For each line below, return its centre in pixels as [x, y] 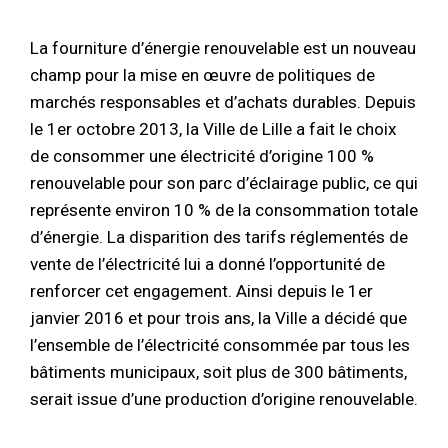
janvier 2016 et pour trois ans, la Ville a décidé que [218, 317]
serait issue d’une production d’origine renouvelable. [224, 398]
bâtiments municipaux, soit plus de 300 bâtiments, [218, 371]
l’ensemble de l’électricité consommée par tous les [220, 344]
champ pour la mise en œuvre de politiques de [202, 74]
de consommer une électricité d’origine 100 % [202, 155]
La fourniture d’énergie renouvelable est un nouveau [223, 47]
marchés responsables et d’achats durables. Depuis [223, 101]
